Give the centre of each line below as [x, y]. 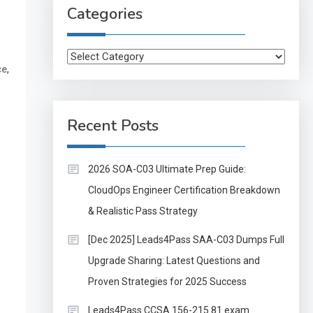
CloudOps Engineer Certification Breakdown [184, 190]
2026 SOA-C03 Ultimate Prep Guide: [167, 169]
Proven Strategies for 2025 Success [167, 282]
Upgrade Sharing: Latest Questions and [174, 261]
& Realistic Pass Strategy [143, 211]
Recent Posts [112, 126]
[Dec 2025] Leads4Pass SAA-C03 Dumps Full [186, 240]
